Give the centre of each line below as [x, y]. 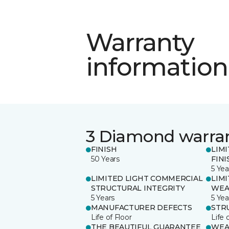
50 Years [105, 159]
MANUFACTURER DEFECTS [142, 207]
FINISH [104, 149]
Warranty [140, 42]
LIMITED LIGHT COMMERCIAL [147, 178]
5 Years [103, 198]
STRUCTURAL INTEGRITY [138, 188]
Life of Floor [111, 217]
